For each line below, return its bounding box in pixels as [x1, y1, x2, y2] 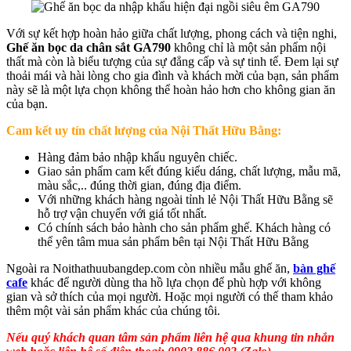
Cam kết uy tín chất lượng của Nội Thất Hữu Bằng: [6, 123, 281, 137]
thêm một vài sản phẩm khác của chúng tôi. [6, 303, 220, 317]
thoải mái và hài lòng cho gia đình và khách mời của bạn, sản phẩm [6, 68, 338, 82]
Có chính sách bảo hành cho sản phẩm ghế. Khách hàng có [38, 220, 331, 234]
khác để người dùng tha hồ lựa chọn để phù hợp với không [27, 275, 321, 289]
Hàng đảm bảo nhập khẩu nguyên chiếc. [38, 150, 237, 164]
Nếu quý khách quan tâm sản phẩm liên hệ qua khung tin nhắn [6, 330, 335, 344]
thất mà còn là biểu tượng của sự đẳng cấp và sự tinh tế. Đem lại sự [6, 54, 338, 68]
